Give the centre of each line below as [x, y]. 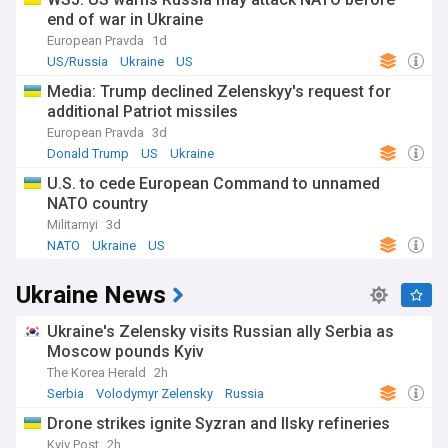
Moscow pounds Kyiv [125, 351]
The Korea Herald [96, 372]
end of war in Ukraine [125, 19]
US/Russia [77, 61]
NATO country [97, 203]
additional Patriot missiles [142, 111]
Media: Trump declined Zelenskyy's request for [219, 91]
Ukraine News [91, 295]
